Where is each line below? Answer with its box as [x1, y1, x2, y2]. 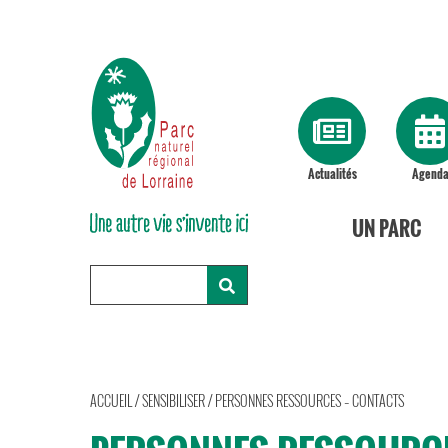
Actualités [307, 165, 357, 182]
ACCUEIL [90, 390, 132, 411]
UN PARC [351, 213, 421, 243]
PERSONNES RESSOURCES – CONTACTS [215, 390, 404, 411]
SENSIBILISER [142, 390, 205, 411]
